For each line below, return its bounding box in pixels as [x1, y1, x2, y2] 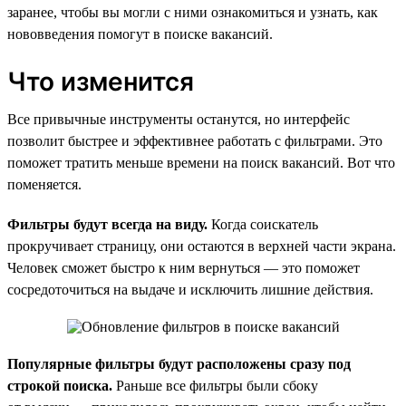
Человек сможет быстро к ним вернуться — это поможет [7, 259, 360, 275]
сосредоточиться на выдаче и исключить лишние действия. [7, 281, 373, 297]
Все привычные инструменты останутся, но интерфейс [7, 111, 350, 127]
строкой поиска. [7, 377, 112, 393]
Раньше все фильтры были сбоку [112, 377, 318, 393]
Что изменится [7, 65, 194, 97]
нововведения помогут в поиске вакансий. [7, 25, 273, 42]
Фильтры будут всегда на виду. [7, 216, 208, 232]
